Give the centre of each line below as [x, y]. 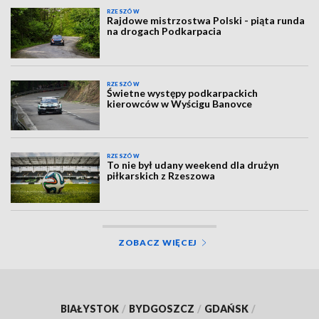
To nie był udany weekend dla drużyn [193, 165]
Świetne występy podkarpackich [183, 93]
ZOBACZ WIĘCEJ [158, 242]
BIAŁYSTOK [90, 308]
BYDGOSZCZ [162, 308]
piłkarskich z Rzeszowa [161, 176]
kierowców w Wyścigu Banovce [180, 103]
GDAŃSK [226, 308]
